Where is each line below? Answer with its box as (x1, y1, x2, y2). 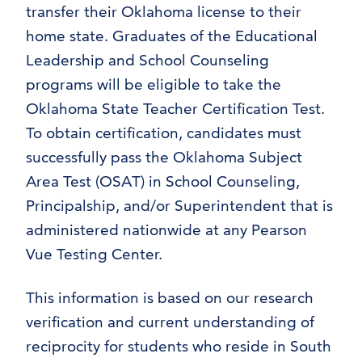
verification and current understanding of (26, 313, 314, 331)
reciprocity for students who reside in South (26, 337, 331, 356)
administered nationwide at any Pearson (26, 221, 307, 239)
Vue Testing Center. (26, 245, 187, 263)
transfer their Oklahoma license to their (26, 2, 301, 21)
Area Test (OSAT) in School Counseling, (26, 172, 300, 191)
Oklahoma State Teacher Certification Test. (26, 99, 325, 118)
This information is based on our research (26, 288, 314, 307)
